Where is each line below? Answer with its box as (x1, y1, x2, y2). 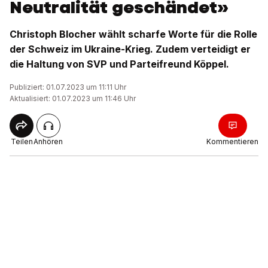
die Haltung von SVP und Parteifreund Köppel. (10, 58, 229, 70)
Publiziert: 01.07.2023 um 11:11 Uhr (10, 83, 126, 92)
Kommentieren (206, 137, 258, 146)
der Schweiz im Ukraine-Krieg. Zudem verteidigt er (10, 43, 251, 55)
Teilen (10, 137, 33, 146)
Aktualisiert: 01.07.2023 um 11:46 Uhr (10, 94, 136, 103)
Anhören (33, 137, 63, 146)
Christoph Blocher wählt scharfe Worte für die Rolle (10, 28, 257, 40)
